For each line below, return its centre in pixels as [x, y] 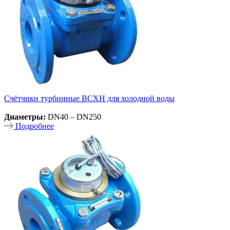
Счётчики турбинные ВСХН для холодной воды [89, 98]
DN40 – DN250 [73, 117]
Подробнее [35, 126]
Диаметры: [25, 117]
